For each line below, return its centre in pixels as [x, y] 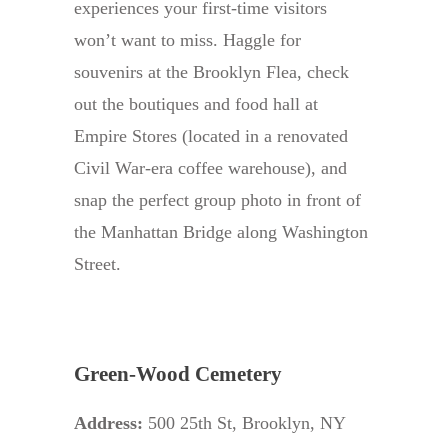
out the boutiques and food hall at [196, 104]
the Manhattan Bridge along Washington [221, 232]
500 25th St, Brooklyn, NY [244, 423]
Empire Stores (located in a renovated [211, 136]
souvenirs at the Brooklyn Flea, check [211, 72]
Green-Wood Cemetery [178, 374]
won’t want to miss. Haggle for [187, 40]
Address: [108, 423]
